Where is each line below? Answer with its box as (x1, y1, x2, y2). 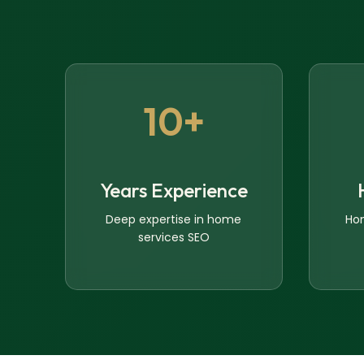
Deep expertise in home (106, 211, 242, 228)
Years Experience (99, 178, 248, 203)
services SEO (137, 229, 210, 246)
